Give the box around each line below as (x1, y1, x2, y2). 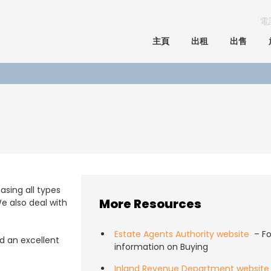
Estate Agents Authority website (114, 228, 249, 241)
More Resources (99, 195, 201, 213)
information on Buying (114, 241, 208, 253)
